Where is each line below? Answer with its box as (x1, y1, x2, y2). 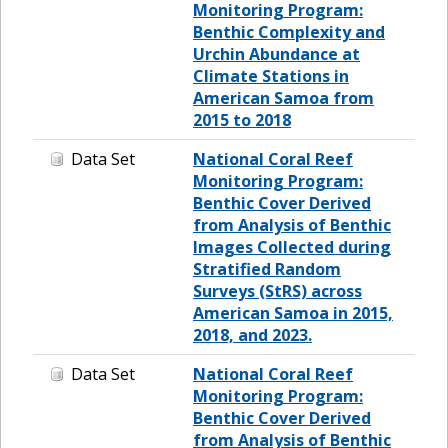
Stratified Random (193, 257, 341, 280)
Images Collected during (193, 235, 391, 258)
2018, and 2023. (193, 323, 312, 346)
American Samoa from (193, 86, 374, 109)
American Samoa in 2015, (193, 301, 393, 324)
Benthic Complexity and (193, 20, 385, 43)
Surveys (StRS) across (193, 279, 362, 302)
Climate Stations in (193, 64, 349, 87)
